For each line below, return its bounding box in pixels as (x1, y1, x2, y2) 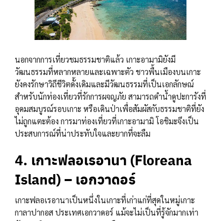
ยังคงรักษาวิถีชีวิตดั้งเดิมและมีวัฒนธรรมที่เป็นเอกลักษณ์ (15, 78, 194, 89)
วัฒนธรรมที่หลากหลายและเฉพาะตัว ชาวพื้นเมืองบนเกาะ (15, 66, 201, 77)
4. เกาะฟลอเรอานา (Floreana (15, 149, 192, 170)
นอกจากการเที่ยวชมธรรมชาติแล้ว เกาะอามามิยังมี (15, 54, 176, 65)
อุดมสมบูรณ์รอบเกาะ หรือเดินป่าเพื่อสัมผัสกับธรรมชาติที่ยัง (15, 103, 204, 114)
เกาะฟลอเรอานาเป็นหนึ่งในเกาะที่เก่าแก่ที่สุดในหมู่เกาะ (15, 194, 195, 205)
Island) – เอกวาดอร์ (15, 168, 136, 189)
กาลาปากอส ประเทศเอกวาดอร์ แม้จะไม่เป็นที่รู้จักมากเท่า (15, 207, 198, 218)
